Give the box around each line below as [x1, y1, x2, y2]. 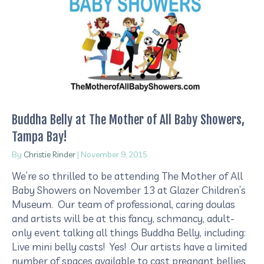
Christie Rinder [24, 148, 75, 160]
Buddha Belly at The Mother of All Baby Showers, [12, 111, 245, 127]
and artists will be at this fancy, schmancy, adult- [12, 212, 235, 225]
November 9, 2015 [81, 148, 147, 160]
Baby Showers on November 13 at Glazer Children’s [12, 183, 246, 196]
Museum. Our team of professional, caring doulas [12, 197, 235, 210]
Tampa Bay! [12, 128, 67, 144]
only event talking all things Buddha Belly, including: [12, 226, 246, 239]
